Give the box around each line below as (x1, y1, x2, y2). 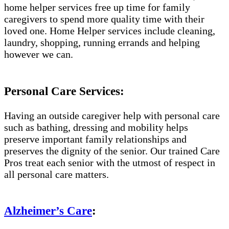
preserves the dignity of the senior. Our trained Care (4, 145, 220, 157)
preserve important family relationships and (4, 133, 187, 145)
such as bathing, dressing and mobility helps (4, 122, 188, 133)
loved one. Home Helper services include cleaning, (4, 25, 215, 37)
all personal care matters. (4, 169, 109, 180)
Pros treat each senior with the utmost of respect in (4, 157, 215, 169)
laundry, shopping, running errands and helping (4, 37, 200, 49)
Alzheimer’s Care (4, 204, 92, 218)
